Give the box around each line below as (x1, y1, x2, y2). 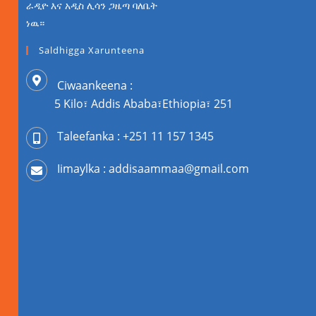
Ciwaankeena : (57, 77, 133, 93)
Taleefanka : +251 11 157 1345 (57, 128, 214, 144)
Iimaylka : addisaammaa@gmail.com (57, 160, 250, 176)
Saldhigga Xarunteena (39, 43, 145, 56)
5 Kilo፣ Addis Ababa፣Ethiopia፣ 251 (54, 95, 233, 111)
